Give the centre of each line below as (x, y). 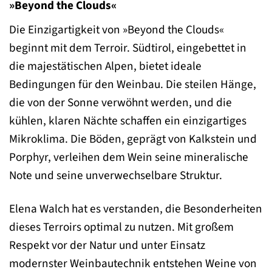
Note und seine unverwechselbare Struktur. (116, 175)
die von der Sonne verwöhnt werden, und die (121, 102)
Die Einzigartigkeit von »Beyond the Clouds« (117, 29)
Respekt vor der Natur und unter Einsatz (107, 245)
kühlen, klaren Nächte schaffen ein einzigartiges (128, 121)
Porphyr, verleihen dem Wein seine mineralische (129, 157)
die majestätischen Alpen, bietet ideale (105, 66)
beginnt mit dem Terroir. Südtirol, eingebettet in (128, 48)
